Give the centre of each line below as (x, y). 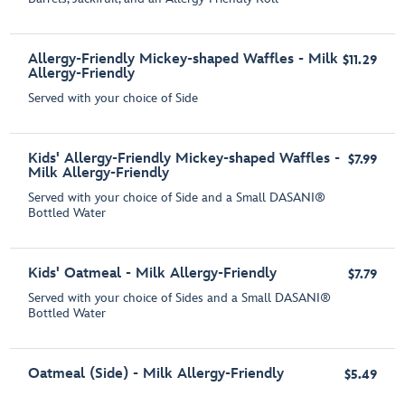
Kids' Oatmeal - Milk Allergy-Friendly (153, 274)
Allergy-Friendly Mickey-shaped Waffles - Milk (184, 60)
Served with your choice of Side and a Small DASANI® (177, 198)
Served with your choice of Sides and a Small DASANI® (180, 298)
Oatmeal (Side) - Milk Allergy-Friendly (156, 374)
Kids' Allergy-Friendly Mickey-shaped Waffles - (184, 159)
